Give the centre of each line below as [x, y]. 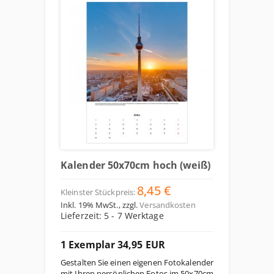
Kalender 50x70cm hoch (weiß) [135, 165]
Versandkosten [168, 205]
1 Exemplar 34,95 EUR [113, 245]
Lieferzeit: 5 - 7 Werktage [112, 216]
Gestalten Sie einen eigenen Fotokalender [137, 262]
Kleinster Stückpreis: [98, 192]
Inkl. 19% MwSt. [90, 205]
